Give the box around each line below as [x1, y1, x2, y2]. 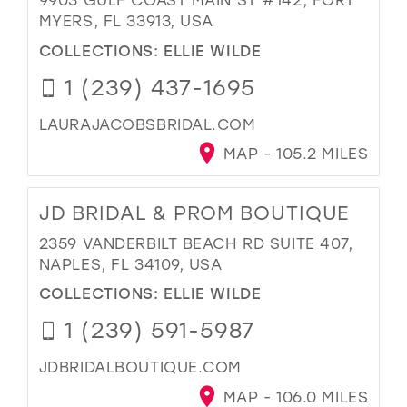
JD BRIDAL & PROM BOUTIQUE [38, 199, 350, 225]
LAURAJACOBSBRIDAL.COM [38, 114, 256, 134]
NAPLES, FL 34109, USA [38, 253, 223, 273]
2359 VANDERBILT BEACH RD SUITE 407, [38, 233, 353, 253]
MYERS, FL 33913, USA [38, 11, 214, 31]
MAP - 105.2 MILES [218, 144, 369, 164]
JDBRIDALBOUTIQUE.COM [38, 356, 243, 376]
